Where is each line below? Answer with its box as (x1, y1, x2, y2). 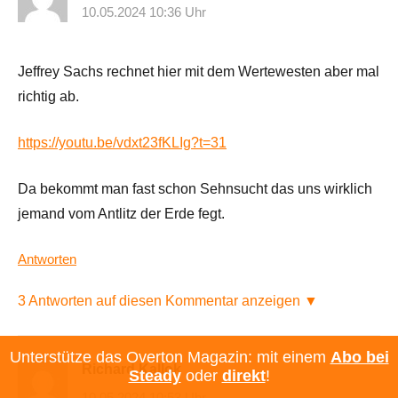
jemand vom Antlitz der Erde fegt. (18, 206, 225, 222)
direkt (221, 367, 266, 385)
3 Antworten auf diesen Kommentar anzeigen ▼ (18, 293, 318, 309)
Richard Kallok (82, 362, 181, 378)
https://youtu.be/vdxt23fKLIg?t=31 (18, 135, 227, 151)
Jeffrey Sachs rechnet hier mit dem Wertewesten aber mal (18, 64, 379, 80)
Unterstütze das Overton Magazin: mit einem (9, 348, 330, 366)
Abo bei (330, 348, 389, 366)
